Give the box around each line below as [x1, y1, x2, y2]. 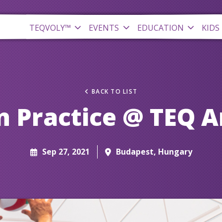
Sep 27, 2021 [42, 146, 90, 157]
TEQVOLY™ [29, 22, 71, 33]
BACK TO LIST [91, 87, 138, 96]
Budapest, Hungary [115, 146, 192, 157]
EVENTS [89, 22, 119, 33]
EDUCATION [137, 22, 184, 33]
